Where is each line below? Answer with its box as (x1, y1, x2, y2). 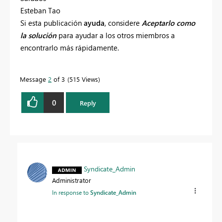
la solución (20, 30, 58, 41)
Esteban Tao (20, 5, 60, 16)
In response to (52, 188, 90, 197)
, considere (105, 18, 140, 28)
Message (20, 75, 48, 84)
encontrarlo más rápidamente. (20, 43, 119, 53)
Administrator (52, 176, 91, 185)
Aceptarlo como (140, 18, 195, 28)
